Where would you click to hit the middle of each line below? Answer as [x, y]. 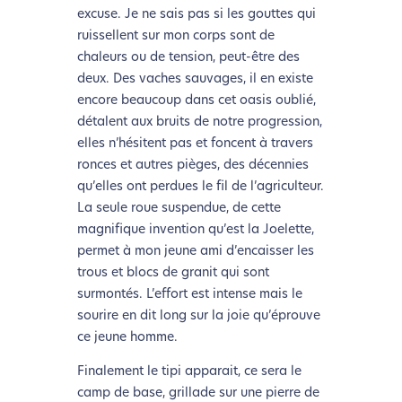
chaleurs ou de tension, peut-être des [188, 58]
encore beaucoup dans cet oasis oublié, [196, 101]
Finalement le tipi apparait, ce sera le [189, 372]
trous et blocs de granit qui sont [173, 274]
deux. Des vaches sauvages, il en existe [195, 80]
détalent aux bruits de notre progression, [199, 123]
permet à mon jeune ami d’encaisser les [195, 252]
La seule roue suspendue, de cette [179, 209]
